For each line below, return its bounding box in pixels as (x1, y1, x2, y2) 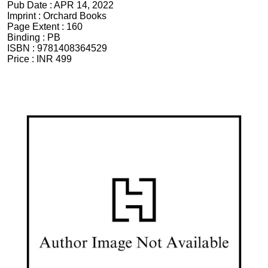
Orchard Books (43, 11, 106, 21)
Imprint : (7, 11, 43, 21)
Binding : (7, 32, 47, 42)
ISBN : (7, 43, 37, 53)
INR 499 (36, 54, 72, 64)
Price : (7, 54, 36, 64)
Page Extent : (7, 22, 66, 32)
